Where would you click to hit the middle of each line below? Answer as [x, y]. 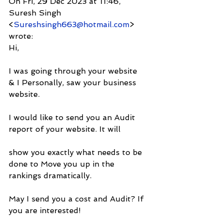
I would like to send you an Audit [73, 117]
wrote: [21, 36]
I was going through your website [74, 71]
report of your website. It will [65, 129]
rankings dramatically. [50, 175]
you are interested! [45, 210]
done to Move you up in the [63, 164]
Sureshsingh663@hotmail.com [71, 24]
